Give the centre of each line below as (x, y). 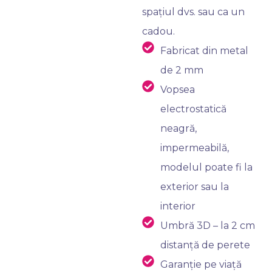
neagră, (178, 128)
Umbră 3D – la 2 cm (208, 226)
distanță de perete (205, 245)
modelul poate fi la (206, 167)
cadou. (158, 31)
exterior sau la (195, 187)
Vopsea (178, 90)
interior (178, 206)
